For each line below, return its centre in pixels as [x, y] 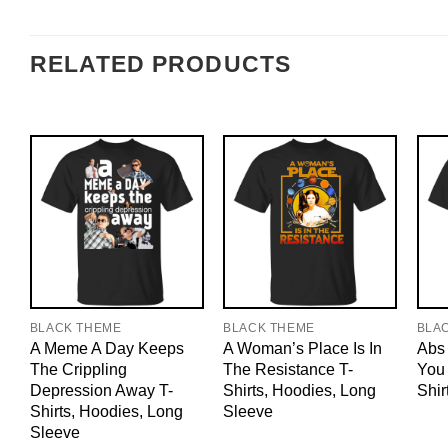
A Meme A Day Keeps [106, 348]
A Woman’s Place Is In [303, 348]
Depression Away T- [101, 390]
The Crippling [78, 369]
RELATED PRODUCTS [160, 65]
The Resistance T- [288, 369]
